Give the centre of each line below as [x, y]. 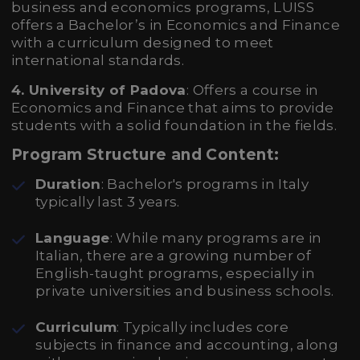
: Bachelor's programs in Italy [205, 184]
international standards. [98, 60]
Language [73, 238]
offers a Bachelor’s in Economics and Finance [176, 25]
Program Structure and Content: [145, 155]
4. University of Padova [99, 90]
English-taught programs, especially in [175, 273]
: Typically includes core [202, 327]
